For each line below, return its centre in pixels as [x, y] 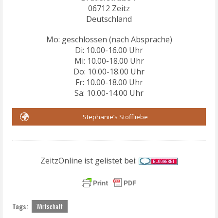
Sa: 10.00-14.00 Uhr [109, 93]
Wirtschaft [50, 206]
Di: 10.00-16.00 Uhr [109, 50]
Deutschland [109, 19]
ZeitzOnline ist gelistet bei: [90, 160]
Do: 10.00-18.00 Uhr [109, 71]
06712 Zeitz [109, 8]
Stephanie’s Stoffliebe [115, 117]
